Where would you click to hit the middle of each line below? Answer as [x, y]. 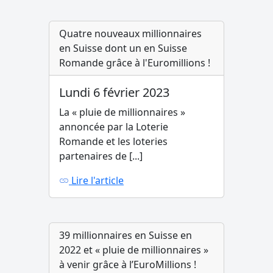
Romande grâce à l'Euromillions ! [135, 63]
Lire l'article [96, 181]
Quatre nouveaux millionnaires [130, 34]
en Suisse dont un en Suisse [123, 48]
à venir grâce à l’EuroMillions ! [128, 265]
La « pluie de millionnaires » [122, 112]
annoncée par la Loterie [114, 127]
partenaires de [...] [101, 156]
